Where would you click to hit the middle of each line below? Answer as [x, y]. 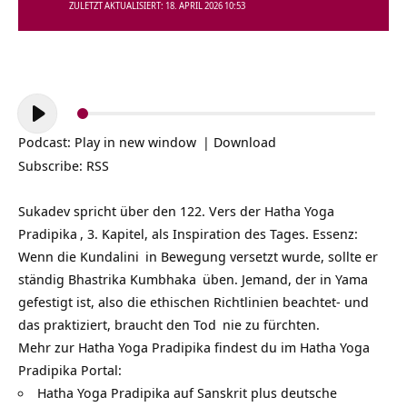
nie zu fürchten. [269, 324]
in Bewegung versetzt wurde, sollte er [260, 256]
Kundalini [109, 256]
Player [36, 127]
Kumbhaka [163, 278]
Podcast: [46, 141]
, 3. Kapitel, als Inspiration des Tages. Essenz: [219, 233]
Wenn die [49, 256]
